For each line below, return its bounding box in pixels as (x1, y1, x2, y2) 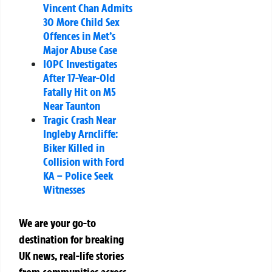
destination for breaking (19, 232, 124, 247)
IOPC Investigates (43, 56, 117, 72)
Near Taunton (43, 98, 100, 114)
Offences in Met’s (43, 29, 115, 44)
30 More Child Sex (43, 15, 120, 30)
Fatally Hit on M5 (43, 84, 116, 100)
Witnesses (43, 182, 85, 197)
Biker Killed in (43, 140, 104, 155)
